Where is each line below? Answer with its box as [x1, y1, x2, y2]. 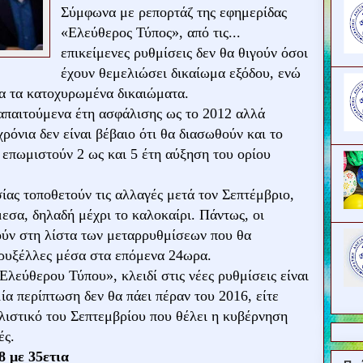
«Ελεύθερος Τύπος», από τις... [61, 24, 241, 41]
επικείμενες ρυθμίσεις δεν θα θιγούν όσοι [61, 45, 308, 61]
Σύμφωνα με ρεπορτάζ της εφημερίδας [61, 4, 287, 20]
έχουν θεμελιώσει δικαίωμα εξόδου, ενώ [61, 65, 301, 81]
